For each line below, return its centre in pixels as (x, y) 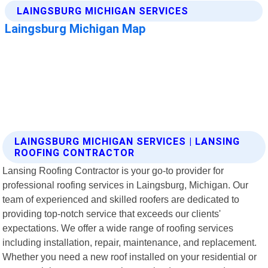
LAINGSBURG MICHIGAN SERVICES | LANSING (127, 141)
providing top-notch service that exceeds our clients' (112, 213)
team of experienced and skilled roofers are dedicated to (121, 199)
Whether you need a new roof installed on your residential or (130, 256)
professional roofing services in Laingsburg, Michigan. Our (126, 185)
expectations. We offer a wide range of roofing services (118, 228)
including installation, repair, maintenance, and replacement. (130, 242)
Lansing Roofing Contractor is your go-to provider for (113, 170)
